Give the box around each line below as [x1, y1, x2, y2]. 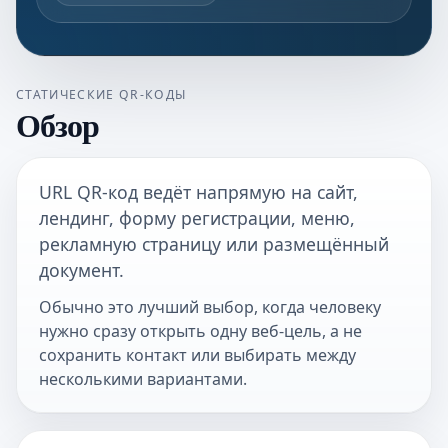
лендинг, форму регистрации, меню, [38, 206, 355, 231]
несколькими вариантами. [38, 367, 247, 390]
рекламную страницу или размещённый [38, 232, 389, 257]
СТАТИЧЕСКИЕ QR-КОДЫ [16, 85, 187, 103]
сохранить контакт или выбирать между [38, 343, 356, 366]
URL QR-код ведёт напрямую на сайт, [38, 180, 358, 205]
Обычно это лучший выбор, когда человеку [38, 295, 381, 318]
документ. [38, 258, 124, 283]
